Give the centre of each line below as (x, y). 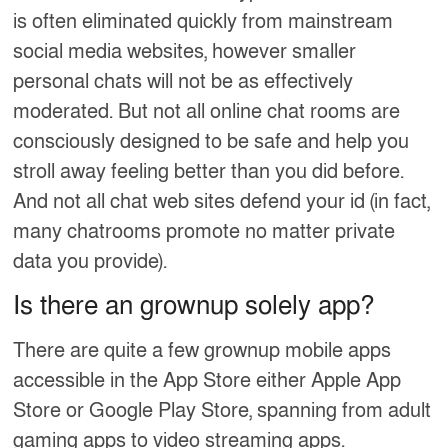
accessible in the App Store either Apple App (207, 380)
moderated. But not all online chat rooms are (207, 111)
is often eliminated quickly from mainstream (203, 21)
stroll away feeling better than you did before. (209, 171)
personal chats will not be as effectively (183, 81)
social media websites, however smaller (185, 51)
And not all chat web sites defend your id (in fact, (222, 201)
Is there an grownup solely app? (194, 305)
